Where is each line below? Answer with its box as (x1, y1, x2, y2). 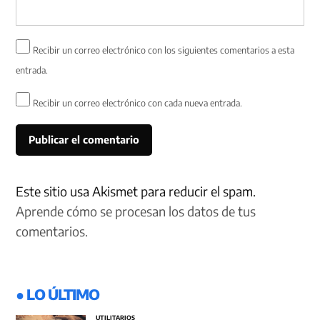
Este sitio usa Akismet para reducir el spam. (16, 183, 256, 200)
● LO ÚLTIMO (16, 285, 100, 304)
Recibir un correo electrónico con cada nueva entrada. (33, 96, 243, 109)
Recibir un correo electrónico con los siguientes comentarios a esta (33, 44, 295, 56)
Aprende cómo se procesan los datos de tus (16, 203, 256, 220)
